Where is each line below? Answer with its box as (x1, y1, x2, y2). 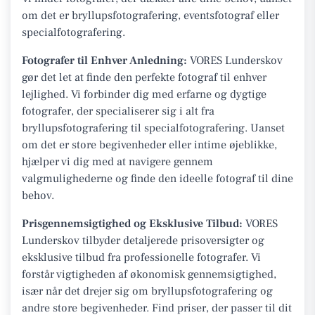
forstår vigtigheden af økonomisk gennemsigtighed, (22, 266, 276, 281)
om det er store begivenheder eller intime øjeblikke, (22, 137, 277, 152)
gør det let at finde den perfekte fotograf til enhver (22, 70, 266, 84)
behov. (22, 188, 54, 202)
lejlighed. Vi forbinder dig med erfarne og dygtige (22, 86, 266, 101)
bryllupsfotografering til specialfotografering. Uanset (22, 120, 285, 135)
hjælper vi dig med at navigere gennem (22, 154, 213, 169)
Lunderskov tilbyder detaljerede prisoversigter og (22, 233, 264, 247)
